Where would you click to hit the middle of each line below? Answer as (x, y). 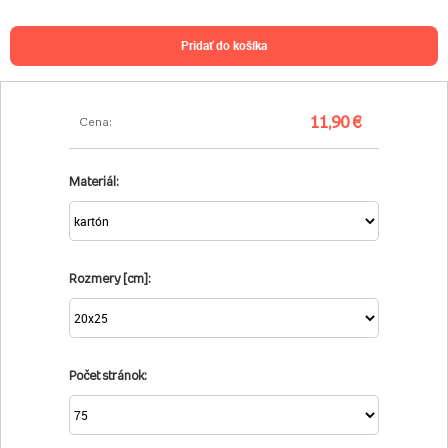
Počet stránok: (107, 375)
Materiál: (93, 181)
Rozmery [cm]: (109, 278)
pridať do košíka (228, 45)
